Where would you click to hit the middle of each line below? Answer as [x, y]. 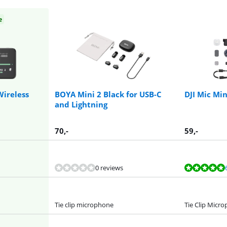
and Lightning [81, 104]
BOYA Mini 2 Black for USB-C [108, 94]
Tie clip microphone [84, 204]
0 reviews [109, 167]
